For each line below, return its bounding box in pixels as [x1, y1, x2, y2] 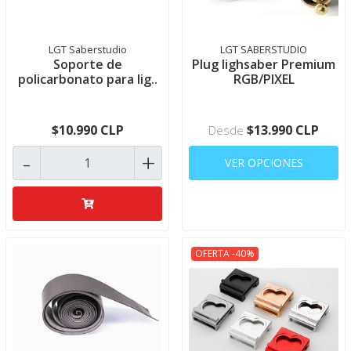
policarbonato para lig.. [17, 71, 157, 88]
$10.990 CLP [51, 121, 124, 139]
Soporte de [52, 56, 122, 73]
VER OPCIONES [224, 155, 303, 170]
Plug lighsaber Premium [192, 56, 335, 73]
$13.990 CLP [247, 121, 319, 139]
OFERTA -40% [194, 247, 255, 260]
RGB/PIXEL [233, 71, 295, 88]
